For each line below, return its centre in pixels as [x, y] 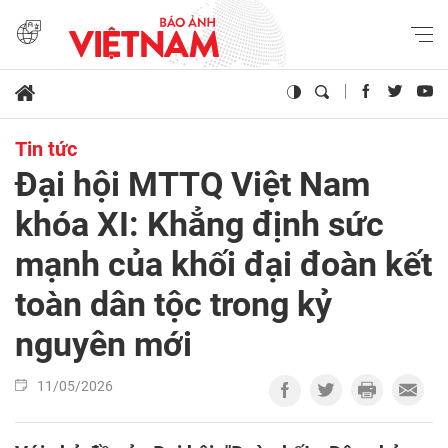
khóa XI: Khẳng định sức [199, 224]
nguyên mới [103, 344]
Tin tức [46, 149]
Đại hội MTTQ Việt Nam [192, 184]
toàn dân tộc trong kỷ [173, 304]
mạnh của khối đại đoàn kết [223, 264]
